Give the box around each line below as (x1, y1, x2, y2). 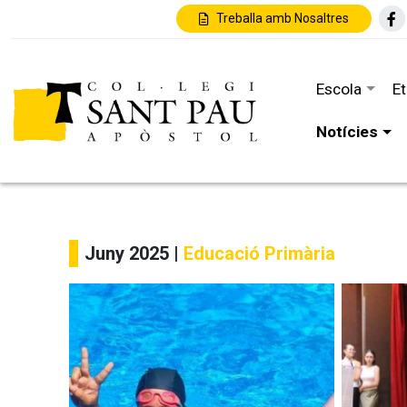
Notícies (316, 123, 379, 142)
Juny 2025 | (84, 243, 184, 264)
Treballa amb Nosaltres (215, 11, 349, 26)
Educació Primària (184, 243, 335, 264)
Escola (316, 79, 362, 98)
